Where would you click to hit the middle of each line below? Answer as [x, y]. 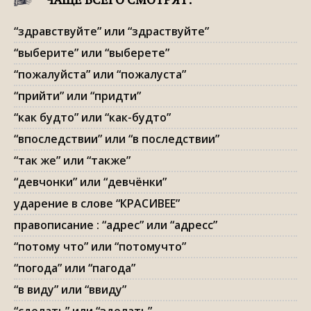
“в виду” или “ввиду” [70, 289]
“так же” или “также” [72, 160]
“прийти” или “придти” [77, 96]
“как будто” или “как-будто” [92, 117]
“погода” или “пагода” [75, 268]
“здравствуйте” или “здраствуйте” [111, 31]
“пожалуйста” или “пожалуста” [100, 74]
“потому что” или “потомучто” [100, 246]
